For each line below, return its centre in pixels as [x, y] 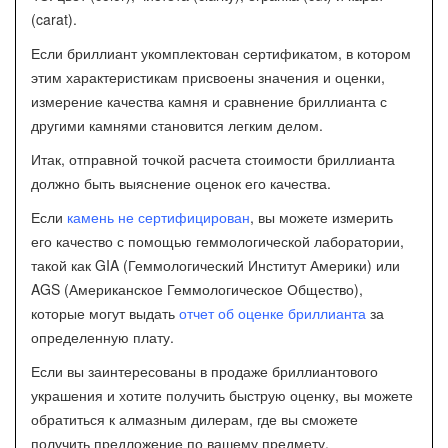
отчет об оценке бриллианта [272, 313]
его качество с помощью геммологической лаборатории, [217, 241]
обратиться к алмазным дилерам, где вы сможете [194, 419]
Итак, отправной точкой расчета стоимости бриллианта [213, 159]
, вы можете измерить [321, 217]
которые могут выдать [105, 313]
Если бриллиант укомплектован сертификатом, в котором [221, 53]
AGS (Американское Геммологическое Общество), [197, 289]
